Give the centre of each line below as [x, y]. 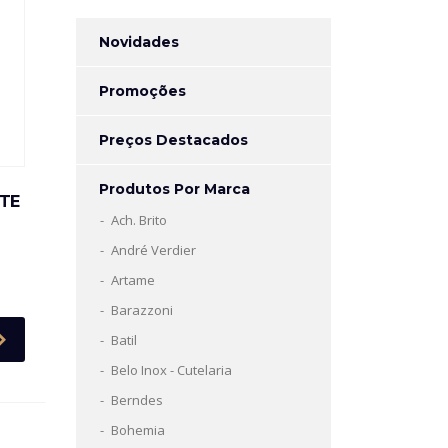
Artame [133, 280]
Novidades [139, 42]
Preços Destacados [173, 140]
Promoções [142, 91]
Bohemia [138, 430]
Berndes [137, 400]
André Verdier [153, 250]
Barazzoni [142, 310]
